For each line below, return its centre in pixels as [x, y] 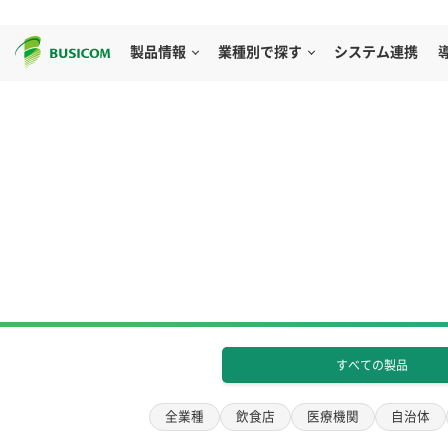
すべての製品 [372, 365]
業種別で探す [260, 52]
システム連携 [376, 52]
